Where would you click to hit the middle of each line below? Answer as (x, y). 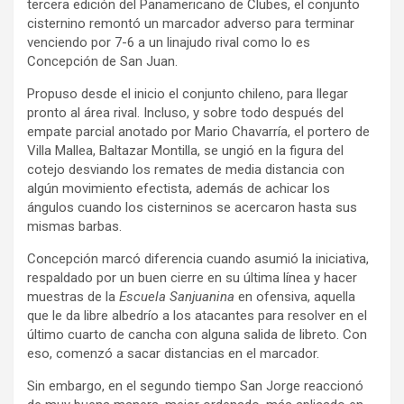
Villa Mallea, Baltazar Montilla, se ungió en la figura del (185, 150)
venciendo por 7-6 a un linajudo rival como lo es (169, 42)
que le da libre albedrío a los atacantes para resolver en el (197, 315)
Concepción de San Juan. (102, 61)
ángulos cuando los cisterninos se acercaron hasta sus (192, 207)
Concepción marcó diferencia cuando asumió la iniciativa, (198, 258)
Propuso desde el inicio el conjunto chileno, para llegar (188, 93)
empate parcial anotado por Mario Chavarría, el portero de (198, 131)
